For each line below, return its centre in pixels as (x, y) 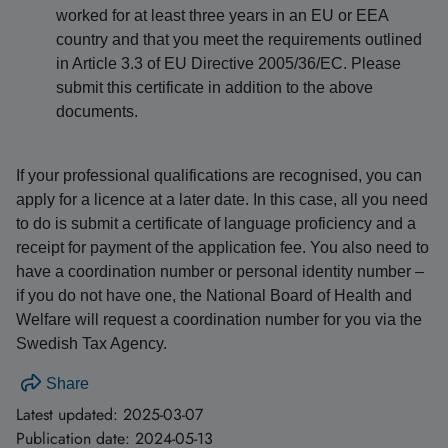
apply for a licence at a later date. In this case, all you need (222, 199)
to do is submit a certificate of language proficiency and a (216, 223)
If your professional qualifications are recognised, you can (219, 175)
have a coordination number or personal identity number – (220, 271)
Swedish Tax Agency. (91, 343)
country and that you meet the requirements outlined (239, 39)
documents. (97, 111)
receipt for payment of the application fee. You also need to (222, 247)
